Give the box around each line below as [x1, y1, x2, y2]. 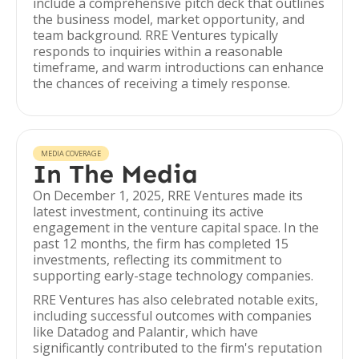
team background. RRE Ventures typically [33, 26, 278, 44]
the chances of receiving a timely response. [33, 75, 290, 92]
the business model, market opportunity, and [33, 10, 305, 28]
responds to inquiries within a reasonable [33, 42, 283, 60]
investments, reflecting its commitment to [33, 251, 282, 268]
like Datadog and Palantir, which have [33, 323, 258, 341]
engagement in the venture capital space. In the [33, 219, 319, 236]
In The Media [33, 159, 198, 189]
